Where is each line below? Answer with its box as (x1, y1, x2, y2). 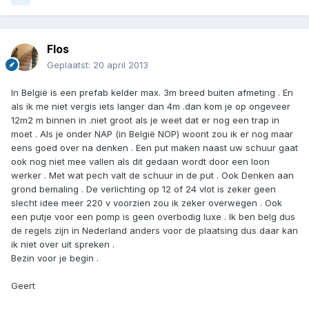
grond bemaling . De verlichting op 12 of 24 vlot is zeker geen (11, 183, 276, 195)
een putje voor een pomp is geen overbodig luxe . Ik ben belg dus (11, 211, 295, 223)
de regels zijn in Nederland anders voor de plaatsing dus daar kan (11, 225, 298, 237)
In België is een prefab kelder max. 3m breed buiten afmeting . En (11, 87, 293, 99)
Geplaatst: (47, 59, 93, 71)
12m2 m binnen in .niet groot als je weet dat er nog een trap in (11, 114, 279, 126)
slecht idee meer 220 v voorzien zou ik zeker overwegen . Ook (11, 197, 282, 209)
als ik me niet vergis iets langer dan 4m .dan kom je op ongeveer (11, 101, 290, 112)
